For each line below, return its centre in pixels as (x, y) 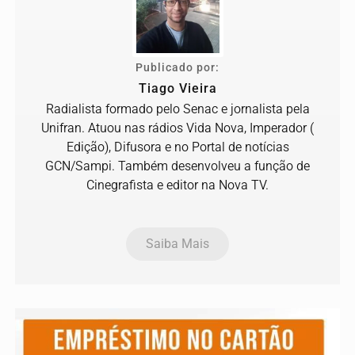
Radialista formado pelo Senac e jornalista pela (177, 109)
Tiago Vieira (177, 88)
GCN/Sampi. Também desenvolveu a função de (177, 166)
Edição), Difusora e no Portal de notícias (177, 147)
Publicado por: (177, 67)
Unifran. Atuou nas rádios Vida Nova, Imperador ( (177, 128)
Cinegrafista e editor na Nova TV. (177, 185)
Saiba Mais (177, 243)
